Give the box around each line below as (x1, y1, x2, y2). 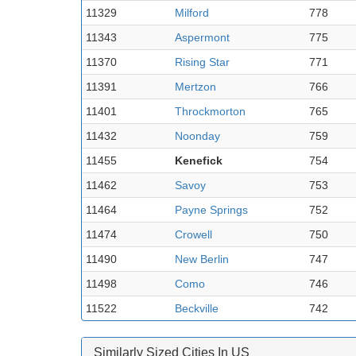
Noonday (175, 129, 220, 142)
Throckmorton (175, 104, 246, 118)
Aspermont (175, 30, 230, 44)
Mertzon (175, 79, 216, 93)
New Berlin (175, 252, 229, 265)
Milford (175, 6, 209, 19)
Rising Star (175, 55, 230, 68)
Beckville (175, 301, 219, 315)
